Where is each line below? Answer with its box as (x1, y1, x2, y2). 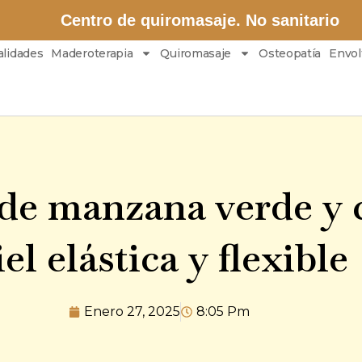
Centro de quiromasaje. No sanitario (61, 11, 340, 29)
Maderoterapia (51, 46, 133, 61)
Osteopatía (259, 46, 322, 61)
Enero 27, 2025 (84, 304, 180, 320)
